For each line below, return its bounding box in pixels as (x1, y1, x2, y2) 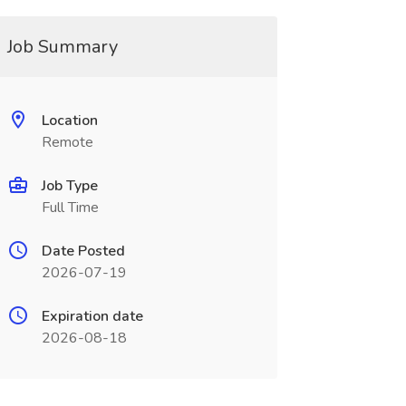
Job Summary (6, 34, 118, 59)
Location (41, 111, 98, 130)
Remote (41, 132, 93, 152)
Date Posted (41, 241, 125, 261)
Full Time (41, 198, 99, 217)
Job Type (41, 176, 98, 196)
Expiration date (41, 306, 143, 326)
